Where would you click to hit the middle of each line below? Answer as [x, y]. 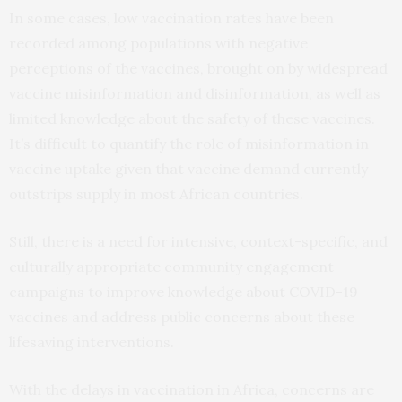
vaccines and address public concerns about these [182, 316]
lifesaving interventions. [92, 341]
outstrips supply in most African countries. [156, 193]
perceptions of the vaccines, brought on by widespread [198, 68]
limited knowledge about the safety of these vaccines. [192, 118]
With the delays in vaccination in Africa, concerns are [192, 389]
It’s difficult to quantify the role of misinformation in [189, 143]
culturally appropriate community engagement [171, 266]
